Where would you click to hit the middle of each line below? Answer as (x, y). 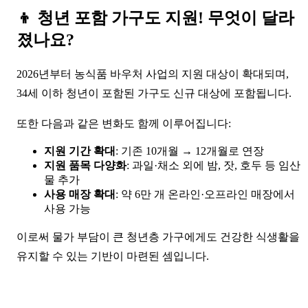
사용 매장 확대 (80, 194)
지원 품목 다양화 (85, 165)
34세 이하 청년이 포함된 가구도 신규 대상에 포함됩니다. (154, 93)
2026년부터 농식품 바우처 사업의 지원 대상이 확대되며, (153, 74)
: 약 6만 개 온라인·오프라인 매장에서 (205, 194)
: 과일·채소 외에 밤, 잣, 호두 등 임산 (213, 165)
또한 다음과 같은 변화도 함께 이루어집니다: (124, 123)
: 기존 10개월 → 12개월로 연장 (190, 151)
